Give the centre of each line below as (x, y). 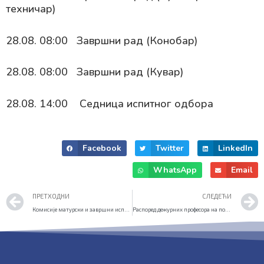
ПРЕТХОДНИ (51, 196)
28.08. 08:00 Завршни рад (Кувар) (95, 72)
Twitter (169, 148)
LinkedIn (235, 148)
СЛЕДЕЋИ (217, 196)
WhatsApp (175, 170)
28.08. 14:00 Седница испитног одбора (110, 103)
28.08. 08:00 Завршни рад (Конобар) (102, 40)
